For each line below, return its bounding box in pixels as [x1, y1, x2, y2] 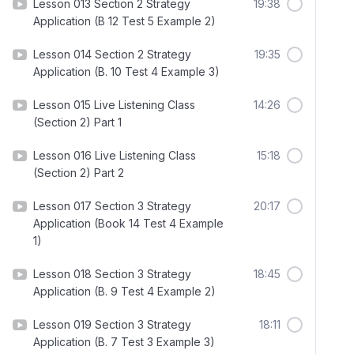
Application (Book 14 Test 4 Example [33, 217, 224, 230]
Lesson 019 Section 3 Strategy [33, 318, 191, 331]
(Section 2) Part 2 [33, 166, 124, 179]
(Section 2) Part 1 [33, 115, 122, 129]
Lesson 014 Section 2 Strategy [33, 47, 191, 61]
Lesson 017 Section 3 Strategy [33, 199, 191, 213]
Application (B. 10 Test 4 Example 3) [33, 65, 220, 78]
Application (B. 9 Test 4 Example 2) [33, 284, 216, 298]
